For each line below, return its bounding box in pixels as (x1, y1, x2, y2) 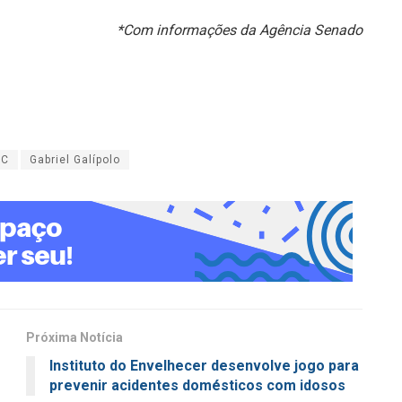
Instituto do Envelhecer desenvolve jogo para (49, 357, 359, 375)
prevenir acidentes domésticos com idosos (49, 377, 345, 395)
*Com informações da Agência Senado (117, 21, 363, 39)
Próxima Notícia (26, 330, 123, 345)
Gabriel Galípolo (30, 153, 120, 167)
